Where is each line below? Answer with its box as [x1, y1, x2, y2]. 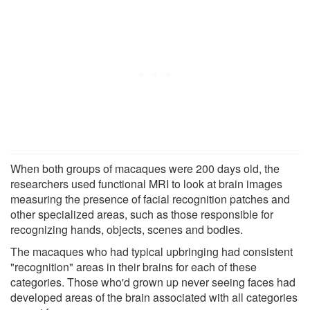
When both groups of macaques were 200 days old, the [10, 160, 280, 176]
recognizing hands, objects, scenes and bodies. [10, 221, 243, 237]
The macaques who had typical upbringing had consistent [10, 243, 293, 259]
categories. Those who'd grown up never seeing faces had [10, 273, 295, 290]
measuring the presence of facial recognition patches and [10, 190, 290, 207]
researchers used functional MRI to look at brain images [10, 175, 282, 192]
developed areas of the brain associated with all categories [10, 289, 298, 305]
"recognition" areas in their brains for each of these [10, 258, 257, 275]
